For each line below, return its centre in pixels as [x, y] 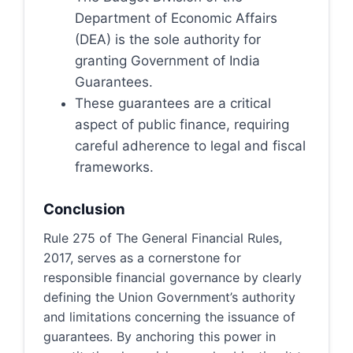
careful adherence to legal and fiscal [190, 146]
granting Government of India [167, 61]
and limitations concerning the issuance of [169, 316]
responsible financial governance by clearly [173, 277]
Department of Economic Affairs [176, 18]
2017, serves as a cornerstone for [142, 257]
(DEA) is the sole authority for [168, 39]
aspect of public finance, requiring [182, 124]
